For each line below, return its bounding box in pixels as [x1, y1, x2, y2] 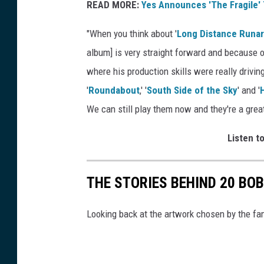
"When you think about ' [87, 27, 177, 39]
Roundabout [88, 84, 140, 96]
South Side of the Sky [147, 84, 237, 96]
